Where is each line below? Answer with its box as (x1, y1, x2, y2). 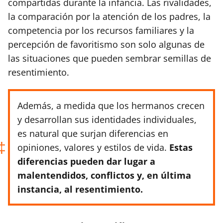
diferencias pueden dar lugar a (17, 155, 155, 167)
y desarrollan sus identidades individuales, (17, 113, 197, 125)
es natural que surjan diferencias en (17, 127, 168, 139)
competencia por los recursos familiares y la (8, 24, 194, 36)
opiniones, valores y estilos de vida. (17, 141, 169, 153)
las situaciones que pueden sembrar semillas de (8, 52, 211, 64)
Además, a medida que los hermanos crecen (17, 99, 205, 111)
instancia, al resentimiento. (17, 183, 143, 195)
